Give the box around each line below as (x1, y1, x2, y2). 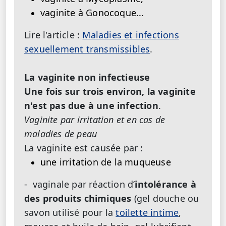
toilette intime (116, 206, 179, 218)
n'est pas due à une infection (24, 99, 158, 111)
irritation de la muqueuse (59, 155, 171, 168)
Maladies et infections (82, 28, 179, 41)
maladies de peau (24, 127, 97, 140)
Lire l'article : (24, 28, 83, 41)
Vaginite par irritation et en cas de (24, 113, 165, 126)
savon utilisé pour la (24, 206, 116, 218)
